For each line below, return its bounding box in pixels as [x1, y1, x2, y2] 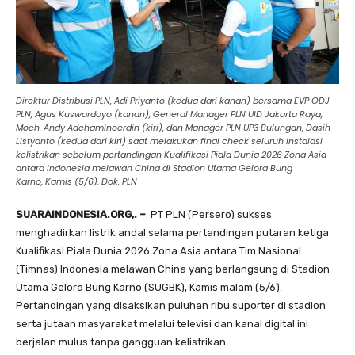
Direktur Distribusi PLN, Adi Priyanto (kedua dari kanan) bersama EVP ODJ [16, 94, 330, 107]
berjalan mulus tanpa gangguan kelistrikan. [16, 335, 228, 348]
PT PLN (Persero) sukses [146, 208, 272, 220]
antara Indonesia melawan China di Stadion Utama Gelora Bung [16, 161, 292, 174]
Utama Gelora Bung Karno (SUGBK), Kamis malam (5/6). [16, 281, 282, 293]
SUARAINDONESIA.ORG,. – [16, 208, 146, 220]
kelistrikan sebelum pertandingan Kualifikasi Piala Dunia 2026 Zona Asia [16, 147, 326, 161]
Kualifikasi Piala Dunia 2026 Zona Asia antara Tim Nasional [16, 244, 301, 257]
